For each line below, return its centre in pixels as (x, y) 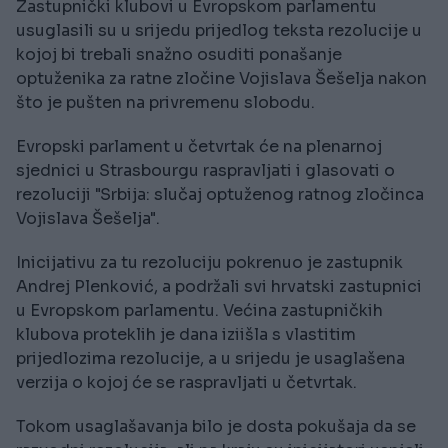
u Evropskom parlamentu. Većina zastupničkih (199, 311)
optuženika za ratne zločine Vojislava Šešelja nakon (221, 79)
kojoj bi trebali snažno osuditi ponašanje (179, 55)
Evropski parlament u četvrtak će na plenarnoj (199, 147)
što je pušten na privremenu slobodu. (165, 103)
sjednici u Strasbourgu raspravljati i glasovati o (205, 171)
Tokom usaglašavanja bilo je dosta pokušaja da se (216, 427)
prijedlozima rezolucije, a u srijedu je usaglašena (210, 359)
